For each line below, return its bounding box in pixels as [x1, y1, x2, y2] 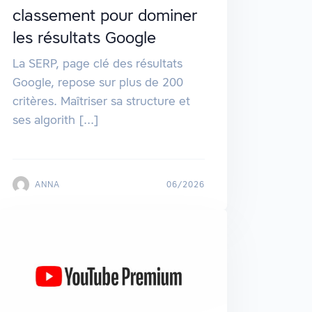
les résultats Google [12, 27, 156, 49]
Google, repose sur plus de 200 [12, 75, 183, 91]
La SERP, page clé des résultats [12, 56, 182, 72]
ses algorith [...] [12, 112, 99, 128]
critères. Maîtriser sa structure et [12, 93, 190, 109]
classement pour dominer [12, 5, 197, 26]
